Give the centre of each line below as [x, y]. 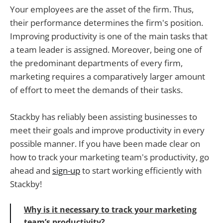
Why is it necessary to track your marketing [110, 209]
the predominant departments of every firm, [96, 63]
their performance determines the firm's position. [107, 22]
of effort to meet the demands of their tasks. [96, 90]
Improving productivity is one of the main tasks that [109, 36]
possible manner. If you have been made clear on [105, 144]
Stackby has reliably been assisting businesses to [104, 117]
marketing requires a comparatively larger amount [108, 76]
